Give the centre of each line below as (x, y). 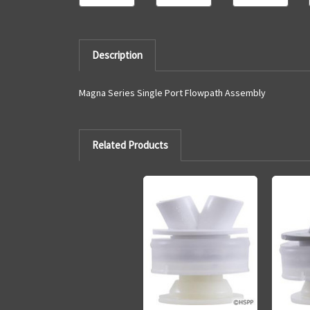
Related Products (130, 145)
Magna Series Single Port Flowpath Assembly (172, 92)
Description (117, 55)
